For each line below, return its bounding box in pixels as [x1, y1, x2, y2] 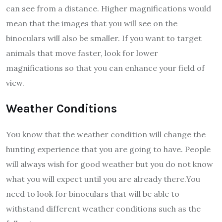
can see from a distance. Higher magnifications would [6, 3, 211, 14]
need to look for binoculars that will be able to [6, 189, 179, 199]
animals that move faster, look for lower [6, 48, 158, 58]
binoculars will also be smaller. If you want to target [6, 33, 202, 44]
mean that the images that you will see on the [6, 18, 177, 29]
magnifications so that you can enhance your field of [6, 63, 205, 73]
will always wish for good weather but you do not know [6, 159, 213, 169]
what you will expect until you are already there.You [6, 174, 200, 184]
